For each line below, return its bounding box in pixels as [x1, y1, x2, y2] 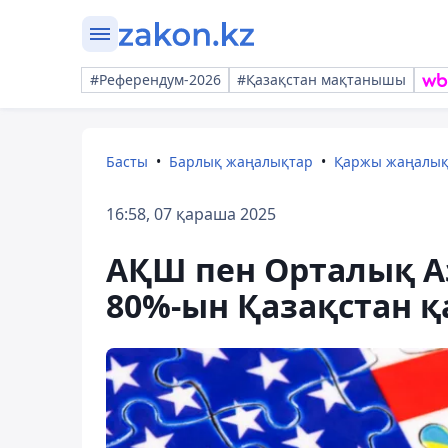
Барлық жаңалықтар [169, 152, 313, 171]
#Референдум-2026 [90, 70, 221, 89]
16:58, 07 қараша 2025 [106, 203, 276, 225]
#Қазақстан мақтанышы [237, 70, 406, 89]
